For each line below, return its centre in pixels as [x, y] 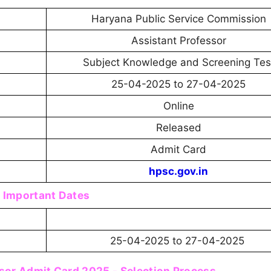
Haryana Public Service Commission [178, 19]
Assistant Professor [178, 41]
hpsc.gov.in [178, 171]
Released [178, 128]
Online [178, 106]
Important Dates [46, 195]
